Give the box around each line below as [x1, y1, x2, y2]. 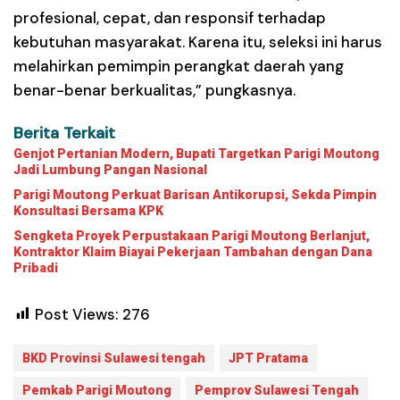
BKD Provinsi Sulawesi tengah [22, 350, 205, 365]
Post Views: [35, 304, 119, 324]
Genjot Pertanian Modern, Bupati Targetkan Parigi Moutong [13, 146, 379, 161]
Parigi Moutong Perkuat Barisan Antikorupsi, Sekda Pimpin [13, 187, 377, 202]
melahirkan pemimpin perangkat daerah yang [13, 55, 344, 76]
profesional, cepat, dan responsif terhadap [13, 7, 326, 28]
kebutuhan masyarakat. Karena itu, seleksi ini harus [13, 31, 382, 52]
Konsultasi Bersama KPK [13, 203, 163, 218]
